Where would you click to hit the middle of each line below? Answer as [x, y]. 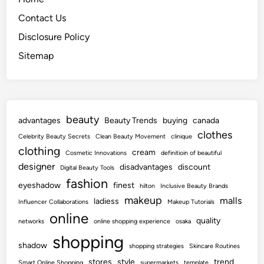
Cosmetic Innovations [96, 153]
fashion [87, 183]
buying [175, 120]
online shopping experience [132, 221]
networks [32, 221]
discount [194, 167]
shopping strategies [157, 246]
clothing [39, 151]
